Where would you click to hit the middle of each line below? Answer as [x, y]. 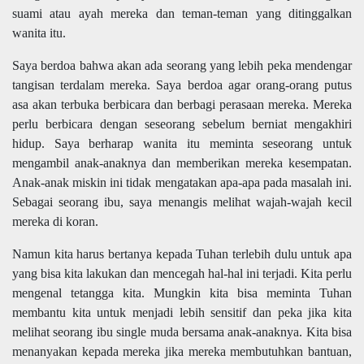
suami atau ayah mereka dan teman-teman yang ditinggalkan [182, 14]
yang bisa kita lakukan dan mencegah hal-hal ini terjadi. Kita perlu [182, 274]
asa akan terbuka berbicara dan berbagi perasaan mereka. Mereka [182, 105]
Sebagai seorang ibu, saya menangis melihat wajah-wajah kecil [182, 202]
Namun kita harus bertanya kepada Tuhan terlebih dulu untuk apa [182, 254]
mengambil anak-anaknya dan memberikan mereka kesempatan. [182, 163]
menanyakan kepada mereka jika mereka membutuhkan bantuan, [182, 352]
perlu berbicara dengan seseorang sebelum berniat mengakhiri [182, 124]
